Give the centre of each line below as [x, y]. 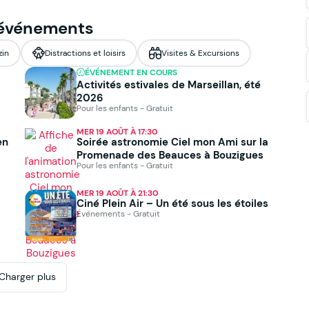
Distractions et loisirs [85, 53]
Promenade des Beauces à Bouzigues [170, 154]
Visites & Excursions [200, 53]
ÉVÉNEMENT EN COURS [131, 72]
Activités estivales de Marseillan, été [169, 84]
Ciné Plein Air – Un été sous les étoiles [172, 203]
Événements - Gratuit [118, 213]
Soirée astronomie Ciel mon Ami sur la [172, 141]
